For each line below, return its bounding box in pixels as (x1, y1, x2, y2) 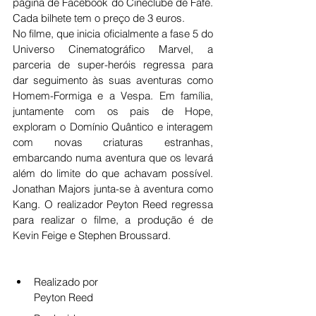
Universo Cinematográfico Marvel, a (13, 42, 213, 56)
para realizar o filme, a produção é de (13, 213, 213, 226)
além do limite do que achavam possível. (13, 166, 213, 180)
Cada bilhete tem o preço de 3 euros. (13, 11, 185, 25)
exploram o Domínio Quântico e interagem (13, 120, 213, 133)
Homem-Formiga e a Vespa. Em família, (13, 89, 213, 102)
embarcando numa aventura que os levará (13, 151, 213, 164)
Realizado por (34, 275, 98, 288)
